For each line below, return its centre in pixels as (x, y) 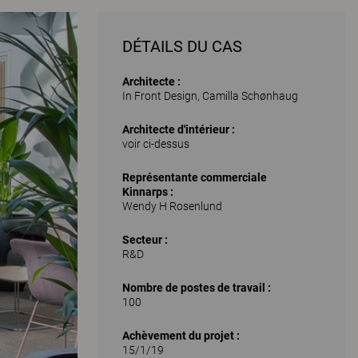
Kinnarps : (147, 192)
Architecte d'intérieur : (178, 129)
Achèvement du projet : (181, 336)
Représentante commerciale (194, 177)
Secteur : (145, 240)
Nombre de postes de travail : (196, 288)
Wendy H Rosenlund (172, 206)
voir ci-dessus (155, 144)
